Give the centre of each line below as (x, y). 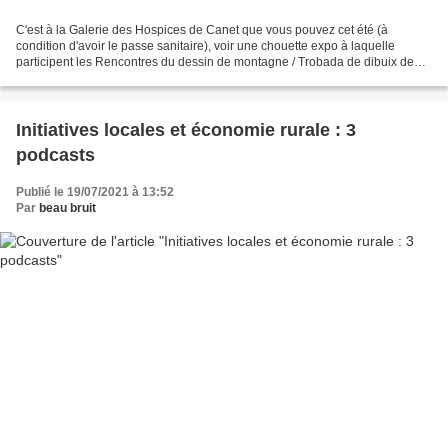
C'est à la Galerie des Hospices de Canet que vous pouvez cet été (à (202, 30)
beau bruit (67, 208)
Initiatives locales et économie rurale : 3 (186, 130)
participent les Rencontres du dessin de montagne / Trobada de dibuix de (215, 62)
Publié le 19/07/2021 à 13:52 (95, 192)
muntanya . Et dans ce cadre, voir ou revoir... (135, 78)
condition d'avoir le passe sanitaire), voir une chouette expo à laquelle (205, 46)
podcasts (55, 155)
